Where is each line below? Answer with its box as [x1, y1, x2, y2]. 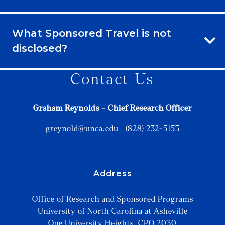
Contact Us [71, 71, 154, 88]
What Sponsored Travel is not [12, 27, 171, 40]
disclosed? [12, 42, 67, 55]
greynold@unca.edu [45, 124, 119, 133]
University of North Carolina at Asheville [37, 207, 188, 215]
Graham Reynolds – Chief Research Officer [33, 103, 192, 113]
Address [93, 169, 132, 179]
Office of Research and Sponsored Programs [32, 195, 193, 203]
